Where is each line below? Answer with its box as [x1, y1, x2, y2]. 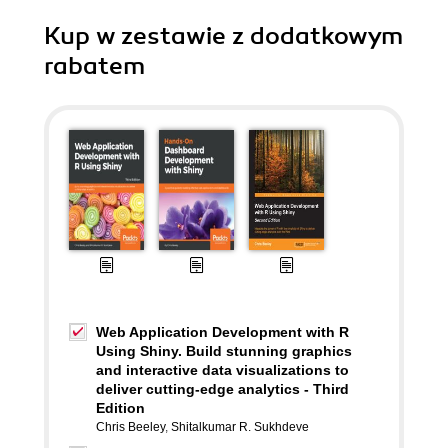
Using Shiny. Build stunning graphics [96, 343, 352, 359]
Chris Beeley [96, 420, 165, 434]
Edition [96, 400, 145, 416]
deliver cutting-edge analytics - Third [96, 381, 349, 397]
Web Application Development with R [96, 324, 349, 340]
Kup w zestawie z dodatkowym [44, 21, 403, 51]
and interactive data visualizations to [96, 362, 349, 378]
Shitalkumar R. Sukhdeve [171, 420, 309, 434]
